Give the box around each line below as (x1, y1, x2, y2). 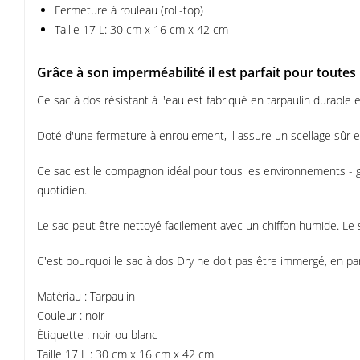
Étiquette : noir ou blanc (37, 327, 157, 342)
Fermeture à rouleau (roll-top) (55, 2, 203, 18)
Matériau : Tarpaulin (37, 288, 135, 304)
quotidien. (37, 182, 87, 198)
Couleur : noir (37, 308, 104, 323)
